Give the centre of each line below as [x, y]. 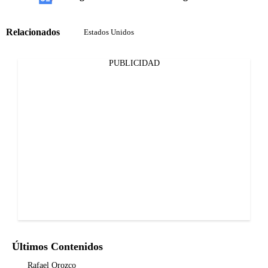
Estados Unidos [109, 32]
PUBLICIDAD [134, 63]
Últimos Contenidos [57, 246]
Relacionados [33, 32]
